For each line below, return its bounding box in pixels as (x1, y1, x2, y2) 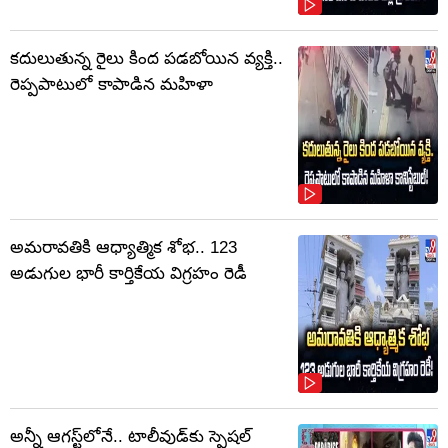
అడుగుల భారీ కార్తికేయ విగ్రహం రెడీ (10, 264, 247, 284)
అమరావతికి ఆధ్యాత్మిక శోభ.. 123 (10, 238, 237, 258)
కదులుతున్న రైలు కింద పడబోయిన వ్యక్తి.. (10, 49, 283, 69)
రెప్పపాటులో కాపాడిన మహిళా (10, 75, 213, 95)
